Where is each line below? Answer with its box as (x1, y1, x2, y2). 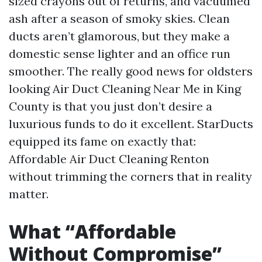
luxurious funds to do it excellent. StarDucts (9, 116, 253, 131)
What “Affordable (9, 219, 176, 244)
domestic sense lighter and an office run (9, 46, 230, 61)
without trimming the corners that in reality (9, 169, 252, 184)
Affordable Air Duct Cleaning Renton (9, 151, 209, 166)
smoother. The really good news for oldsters (9, 64, 253, 78)
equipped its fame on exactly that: (9, 134, 196, 149)
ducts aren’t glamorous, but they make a (9, 29, 230, 43)
